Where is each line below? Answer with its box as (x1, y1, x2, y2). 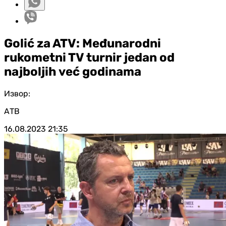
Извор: (4, 88, 30, 98)
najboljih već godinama (4, 64, 141, 79)
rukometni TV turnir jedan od (4, 50, 175, 65)
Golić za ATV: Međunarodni (4, 36, 161, 50)
